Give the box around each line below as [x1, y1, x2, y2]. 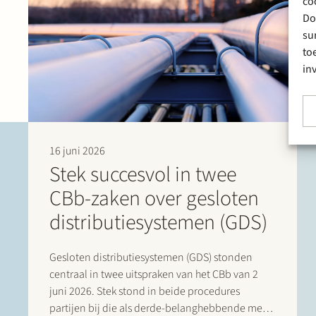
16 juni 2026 [49, 143, 105, 159]
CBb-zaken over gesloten [49, 183, 259, 214]
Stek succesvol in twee [49, 159, 236, 190]
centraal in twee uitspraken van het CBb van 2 [49, 267, 258, 283]
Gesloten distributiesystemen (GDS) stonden [49, 250, 253, 266]
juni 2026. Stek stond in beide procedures [49, 284, 240, 300]
